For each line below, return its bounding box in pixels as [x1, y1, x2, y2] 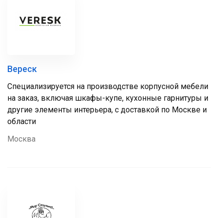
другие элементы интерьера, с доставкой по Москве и [7, 105, 207, 114]
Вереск [7, 64, 37, 74]
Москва [7, 134, 36, 144]
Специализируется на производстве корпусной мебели [7, 82, 208, 91]
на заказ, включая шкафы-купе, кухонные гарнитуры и [7, 93, 208, 103]
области [7, 117, 36, 126]
